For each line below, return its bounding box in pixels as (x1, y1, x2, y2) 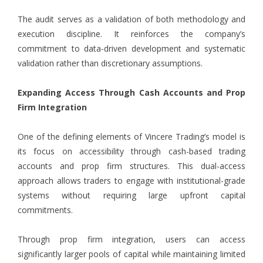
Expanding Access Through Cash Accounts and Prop (18, 87, 245, 99)
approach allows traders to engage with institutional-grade (18, 175, 245, 187)
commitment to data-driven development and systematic (18, 43, 245, 55)
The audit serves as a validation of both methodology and (18, 14, 245, 25)
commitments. (18, 204, 73, 216)
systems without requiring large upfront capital (18, 190, 245, 201)
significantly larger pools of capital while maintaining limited (18, 248, 245, 260)
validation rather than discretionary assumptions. (18, 58, 203, 69)
